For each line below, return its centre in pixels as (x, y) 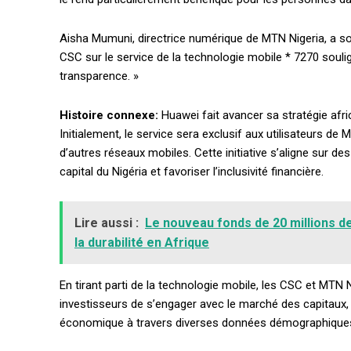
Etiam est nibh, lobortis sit (241, 50)
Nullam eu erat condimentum (250, 117)
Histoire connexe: (109, 116)
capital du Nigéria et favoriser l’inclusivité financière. (192, 172)
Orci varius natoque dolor (240, 156)
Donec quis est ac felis (234, 133)
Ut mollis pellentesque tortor (248, 95)
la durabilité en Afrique (142, 243)
